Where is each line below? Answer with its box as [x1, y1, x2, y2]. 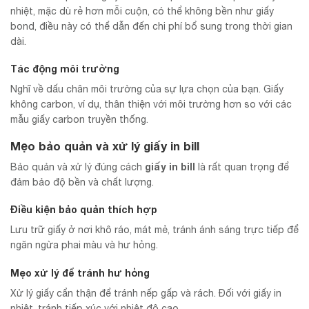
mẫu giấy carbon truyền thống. [10, 113, 148, 125]
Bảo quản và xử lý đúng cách [10, 161, 145, 173]
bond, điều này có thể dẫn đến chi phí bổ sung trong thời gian [10, 20, 292, 32]
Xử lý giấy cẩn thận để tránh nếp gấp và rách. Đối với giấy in [10, 287, 281, 299]
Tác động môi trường [10, 62, 119, 74]
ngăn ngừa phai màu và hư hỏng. [10, 239, 158, 251]
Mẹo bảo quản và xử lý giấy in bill [10, 139, 199, 153]
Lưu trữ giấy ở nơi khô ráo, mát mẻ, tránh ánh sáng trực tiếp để [10, 224, 299, 236]
